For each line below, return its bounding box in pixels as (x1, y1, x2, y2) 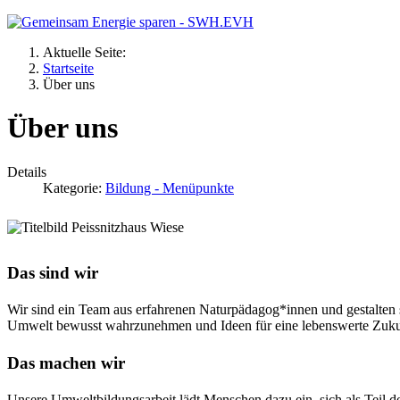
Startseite (43, 60, 94, 76)
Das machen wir (7, 353, 125, 372)
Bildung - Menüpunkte (105, 179, 234, 196)
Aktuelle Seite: (43, 44, 133, 60)
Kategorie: (43, 179, 105, 196)
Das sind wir (7, 263, 98, 283)
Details (7, 163, 46, 179)
